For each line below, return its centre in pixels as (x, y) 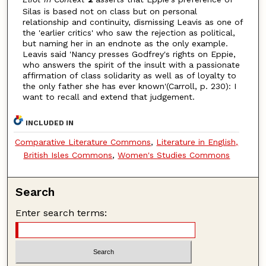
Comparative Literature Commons (83, 142)
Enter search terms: (61, 213)
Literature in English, (197, 142)
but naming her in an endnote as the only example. (125, 43)
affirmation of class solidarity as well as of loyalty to (129, 75)
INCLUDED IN (50, 123)
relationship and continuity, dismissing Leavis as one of (132, 22)
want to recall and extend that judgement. (108, 96)
